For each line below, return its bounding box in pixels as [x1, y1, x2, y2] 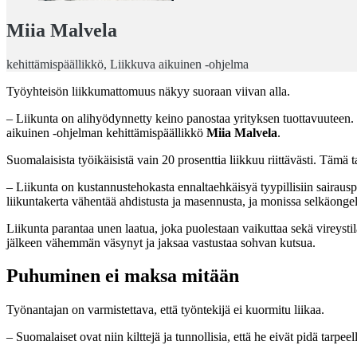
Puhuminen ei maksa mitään [6, 265, 239, 287]
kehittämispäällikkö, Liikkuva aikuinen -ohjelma [6, 57, 249, 71]
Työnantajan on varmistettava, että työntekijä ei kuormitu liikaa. [6, 303, 324, 317]
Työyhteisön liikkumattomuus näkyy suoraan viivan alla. [6, 84, 290, 98]
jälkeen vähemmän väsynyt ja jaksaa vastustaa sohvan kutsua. [6, 235, 316, 249]
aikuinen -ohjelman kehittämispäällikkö [6, 125, 206, 139]
